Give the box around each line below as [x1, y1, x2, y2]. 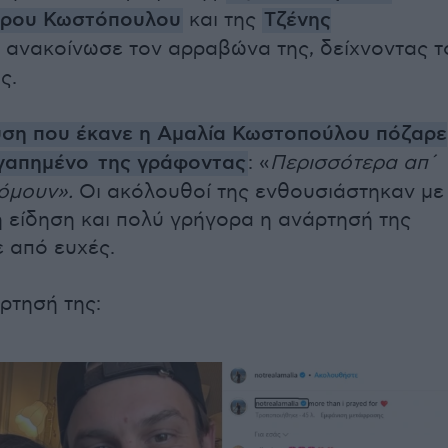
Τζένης [264, 8, 331, 33]
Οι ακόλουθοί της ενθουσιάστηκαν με [79, 180, 444, 204]
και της [183, 8, 262, 32]
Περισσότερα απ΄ [270, 151, 436, 175]
